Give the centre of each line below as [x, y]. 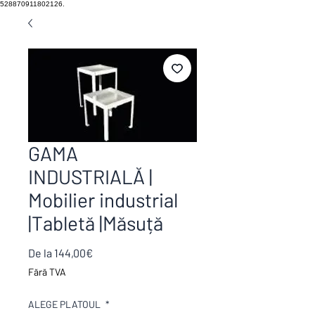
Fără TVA [47, 272]
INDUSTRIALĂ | [90, 176]
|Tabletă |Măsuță [96, 223]
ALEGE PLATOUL [65, 304]
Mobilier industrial [103, 200]
